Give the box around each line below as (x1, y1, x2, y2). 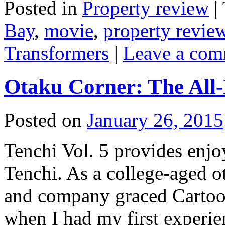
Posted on (4, 109, 82, 131)
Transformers (4, 42, 109, 64)
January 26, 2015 (87, 109, 223, 131)
